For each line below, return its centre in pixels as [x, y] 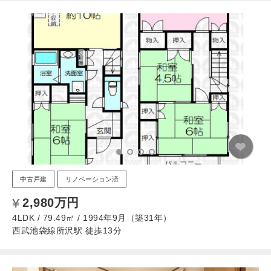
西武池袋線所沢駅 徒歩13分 [67, 230]
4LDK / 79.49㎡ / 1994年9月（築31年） [92, 217]
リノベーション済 [92, 179]
